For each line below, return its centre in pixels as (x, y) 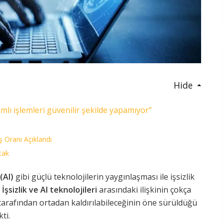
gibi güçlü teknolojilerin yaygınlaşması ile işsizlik (104, 177)
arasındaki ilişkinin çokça (144, 190)
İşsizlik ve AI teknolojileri (50, 190)
